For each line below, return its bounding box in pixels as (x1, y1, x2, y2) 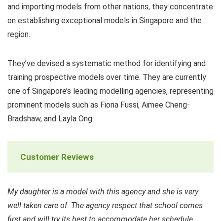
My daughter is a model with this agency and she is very (7, 186, 198, 196)
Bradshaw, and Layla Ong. (7, 113, 94, 123)
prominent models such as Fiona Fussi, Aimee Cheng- (7, 100, 190, 110)
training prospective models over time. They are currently (7, 72, 206, 82)
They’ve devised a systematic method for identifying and (7, 58, 206, 68)
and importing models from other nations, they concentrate (7, 1, 213, 11)
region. (7, 29, 30, 39)
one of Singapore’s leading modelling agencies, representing (7, 86, 214, 96)
